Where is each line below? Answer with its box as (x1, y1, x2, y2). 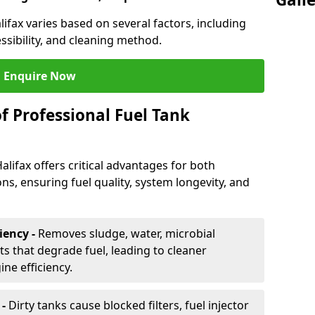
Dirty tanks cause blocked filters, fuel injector (8, 297, 249, 313)
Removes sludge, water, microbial (38, 226, 215, 241)
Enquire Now (3, 68, 76, 84)
